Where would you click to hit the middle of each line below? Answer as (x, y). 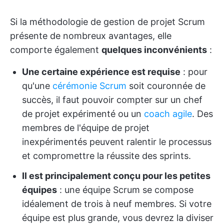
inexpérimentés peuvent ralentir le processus (117, 142)
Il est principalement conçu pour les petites (116, 176)
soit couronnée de (166, 86)
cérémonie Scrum (89, 86)
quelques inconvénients (154, 50)
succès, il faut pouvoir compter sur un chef (112, 100)
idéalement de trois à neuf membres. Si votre (117, 204)
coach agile (168, 114)
